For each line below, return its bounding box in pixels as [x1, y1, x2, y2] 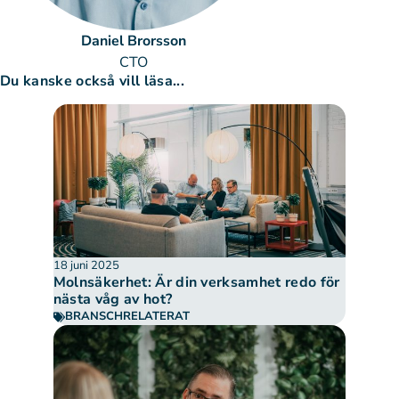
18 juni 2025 [53, 257, 119, 274]
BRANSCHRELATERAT [64, 308, 190, 325]
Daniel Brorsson [81, 31, 186, 51]
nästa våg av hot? [53, 289, 173, 310]
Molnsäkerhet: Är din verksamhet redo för [53, 273, 340, 293]
